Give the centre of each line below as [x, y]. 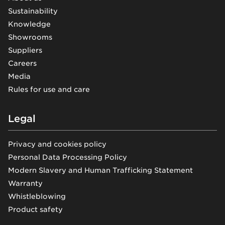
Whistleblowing [37, 197]
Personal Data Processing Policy [68, 157]
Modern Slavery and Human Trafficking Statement [100, 171]
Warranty [25, 184]
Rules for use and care [49, 90]
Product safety [35, 210]
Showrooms [30, 37]
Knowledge [29, 24]
